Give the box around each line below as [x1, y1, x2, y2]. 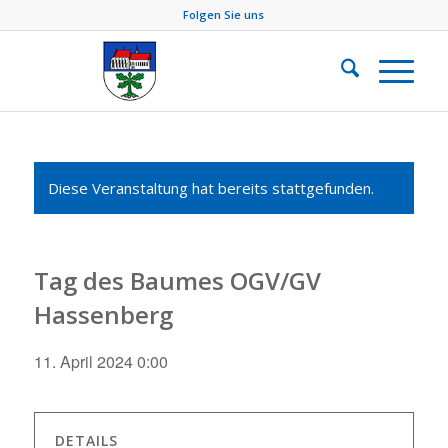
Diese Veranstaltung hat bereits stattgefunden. [47, 178, 374, 198]
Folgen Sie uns [183, 7, 265, 22]
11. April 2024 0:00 [33, 350, 168, 373]
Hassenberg [33, 298, 173, 331]
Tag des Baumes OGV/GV [33, 264, 321, 297]
